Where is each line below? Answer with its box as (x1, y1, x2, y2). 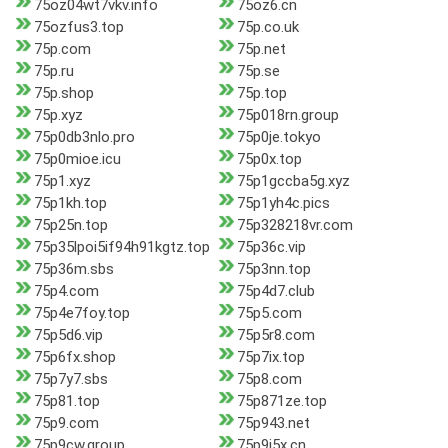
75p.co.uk (236, 18, 299, 37)
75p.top (236, 84, 287, 103)
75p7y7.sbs (34, 370, 108, 389)
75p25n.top (34, 216, 108, 235)
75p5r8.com (236, 326, 315, 345)
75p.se (236, 62, 280, 81)
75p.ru (34, 62, 74, 81)
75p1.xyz (34, 172, 91, 191)
